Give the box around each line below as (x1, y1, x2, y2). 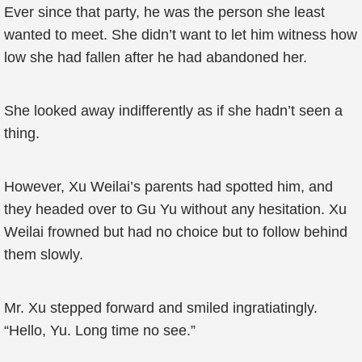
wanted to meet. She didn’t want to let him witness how (4, 27, 357, 43)
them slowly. (4, 246, 83, 263)
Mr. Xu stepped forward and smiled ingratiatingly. (4, 300, 318, 316)
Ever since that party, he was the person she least (4, 4, 325, 20)
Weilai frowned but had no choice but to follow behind (4, 224, 347, 240)
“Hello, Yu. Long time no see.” (4, 322, 196, 339)
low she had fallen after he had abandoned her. (4, 49, 307, 65)
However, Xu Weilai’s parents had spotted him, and (4, 179, 333, 195)
